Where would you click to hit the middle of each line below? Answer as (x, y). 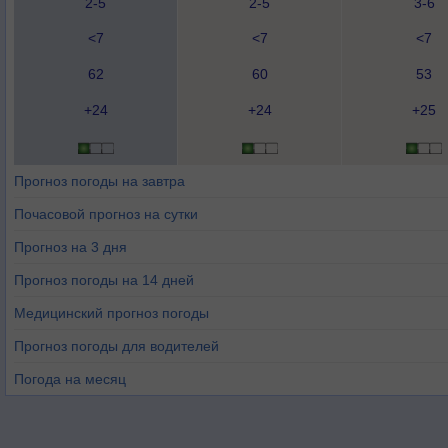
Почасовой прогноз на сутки (106, 214)
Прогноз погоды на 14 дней (104, 280)
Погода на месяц (70, 379)
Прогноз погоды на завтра (99, 181)
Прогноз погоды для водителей (116, 346)
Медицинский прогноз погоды (111, 313)
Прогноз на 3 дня (70, 247)
